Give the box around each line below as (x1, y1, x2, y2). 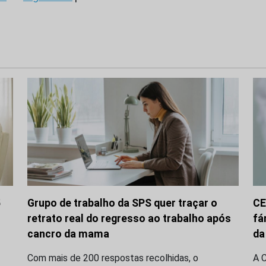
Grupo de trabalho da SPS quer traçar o (27, 197, 217, 210)
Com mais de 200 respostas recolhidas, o (27, 252, 198, 264)
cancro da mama (27, 228, 109, 240)
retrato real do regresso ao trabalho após (27, 213, 231, 225)
